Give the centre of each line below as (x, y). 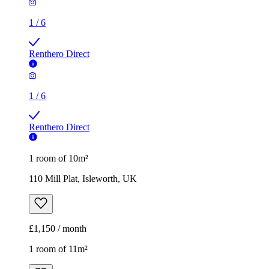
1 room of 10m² (59, 159)
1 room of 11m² (58, 249)
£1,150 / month (58, 229)
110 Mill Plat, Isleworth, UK (83, 179)
